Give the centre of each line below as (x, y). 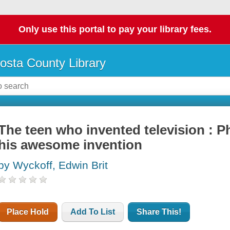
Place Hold (28, 212)
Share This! (159, 212)
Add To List (93, 212)
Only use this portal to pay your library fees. (115, 30)
